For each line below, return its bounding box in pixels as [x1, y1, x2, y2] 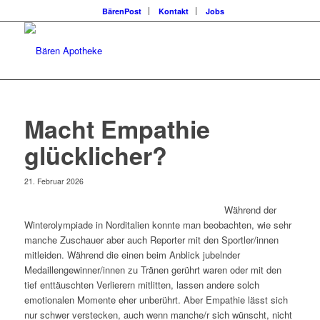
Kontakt [159, 6, 189, 16]
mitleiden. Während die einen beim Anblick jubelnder [24, 248, 240, 262]
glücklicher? [24, 138, 167, 172]
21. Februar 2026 [24, 176, 84, 186]
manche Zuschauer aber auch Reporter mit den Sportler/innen [24, 233, 279, 247]
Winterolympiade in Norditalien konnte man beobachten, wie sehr [24, 218, 291, 232]
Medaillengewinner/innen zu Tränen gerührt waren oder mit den [24, 263, 281, 277]
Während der [224, 203, 276, 217]
